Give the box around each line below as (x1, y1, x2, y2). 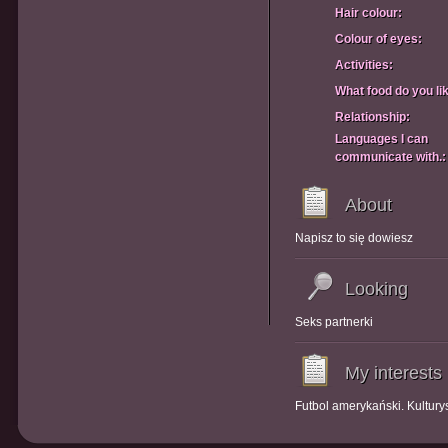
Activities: (335, 58, 393, 72)
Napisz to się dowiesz (295, 231, 413, 245)
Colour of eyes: (335, 32, 422, 46)
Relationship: (335, 110, 410, 124)
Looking (345, 279, 408, 299)
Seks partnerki (295, 315, 373, 329)
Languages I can (335, 132, 428, 146)
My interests (345, 363, 442, 383)
